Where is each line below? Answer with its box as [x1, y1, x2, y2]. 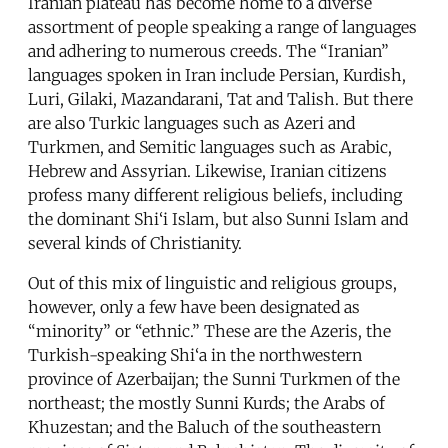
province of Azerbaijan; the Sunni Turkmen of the [28, 368, 400, 389]
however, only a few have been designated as [28, 296, 360, 317]
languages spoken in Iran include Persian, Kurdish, [28, 64, 406, 85]
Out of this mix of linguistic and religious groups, [28, 272, 397, 293]
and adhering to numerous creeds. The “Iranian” [28, 40, 389, 61]
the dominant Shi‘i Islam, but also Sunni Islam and [28, 208, 408, 229]
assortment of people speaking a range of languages [28, 16, 417, 37]
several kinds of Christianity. [28, 232, 242, 253]
